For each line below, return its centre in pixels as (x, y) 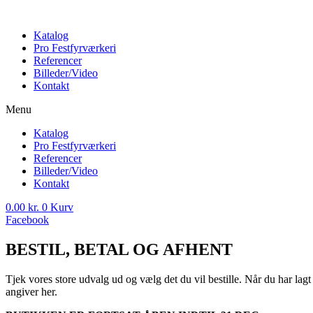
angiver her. (33, 291)
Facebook (27, 220)
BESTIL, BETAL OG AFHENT (119, 249)
